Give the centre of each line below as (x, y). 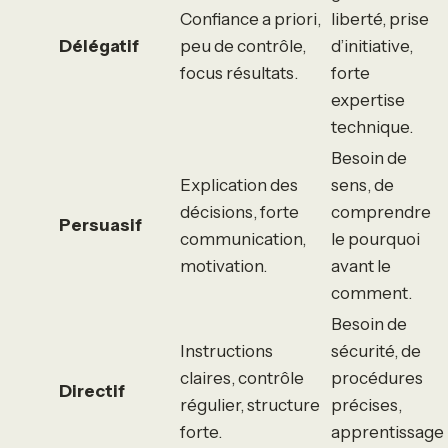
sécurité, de (376, 350)
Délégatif (99, 45)
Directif (92, 390)
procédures (377, 377)
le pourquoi (375, 238)
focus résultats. (239, 72)
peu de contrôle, (243, 45)
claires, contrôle (242, 377)
